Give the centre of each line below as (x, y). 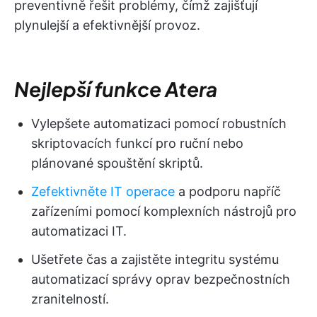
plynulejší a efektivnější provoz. (107, 25)
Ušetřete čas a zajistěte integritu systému (155, 259)
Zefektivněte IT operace (103, 191)
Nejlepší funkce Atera (116, 88)
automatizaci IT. (79, 231)
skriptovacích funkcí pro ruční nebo (137, 143)
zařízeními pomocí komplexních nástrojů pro (164, 211)
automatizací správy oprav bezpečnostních (161, 279)
